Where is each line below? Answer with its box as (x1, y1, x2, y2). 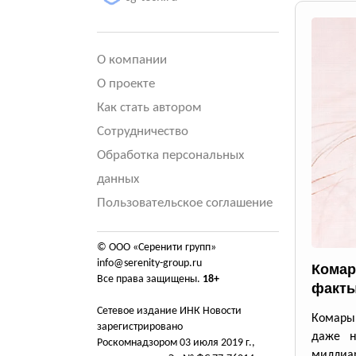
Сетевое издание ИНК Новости (97, 305, 242, 317)
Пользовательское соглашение (97, 196, 273, 210)
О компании (97, 53, 167, 67)
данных (97, 172, 139, 186)
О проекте (97, 77, 155, 91)
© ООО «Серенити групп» (97, 242, 216, 253)
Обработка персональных (97, 149, 244, 162)
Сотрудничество (97, 125, 188, 138)
